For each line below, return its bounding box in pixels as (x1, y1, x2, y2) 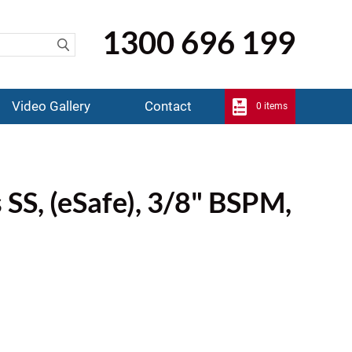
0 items (256, 101, 288, 112)
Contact (144, 98, 192, 114)
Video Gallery (12, 98, 91, 114)
